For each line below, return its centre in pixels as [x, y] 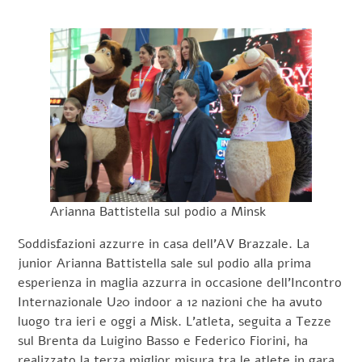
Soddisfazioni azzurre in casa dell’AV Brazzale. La [164, 244]
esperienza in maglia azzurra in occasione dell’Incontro [180, 283]
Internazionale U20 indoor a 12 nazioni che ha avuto [170, 303]
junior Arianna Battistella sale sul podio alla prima [165, 264]
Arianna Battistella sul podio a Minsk [158, 212]
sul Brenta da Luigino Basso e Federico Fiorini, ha [163, 341]
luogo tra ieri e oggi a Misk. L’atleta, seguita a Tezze [175, 322]
